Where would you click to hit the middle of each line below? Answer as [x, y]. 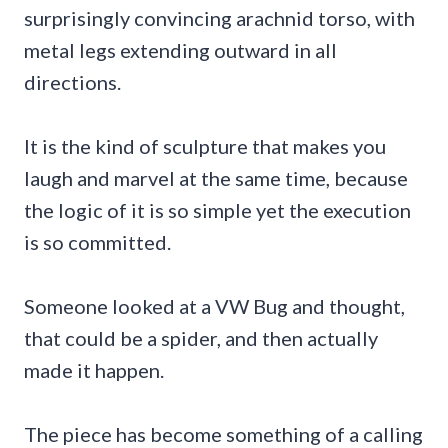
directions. [72, 81]
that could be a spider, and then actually [201, 337]
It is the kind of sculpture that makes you [205, 145]
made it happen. [94, 369]
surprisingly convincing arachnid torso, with [219, 17]
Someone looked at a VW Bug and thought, [214, 305]
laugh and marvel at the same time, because [216, 177]
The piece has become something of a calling [223, 433]
